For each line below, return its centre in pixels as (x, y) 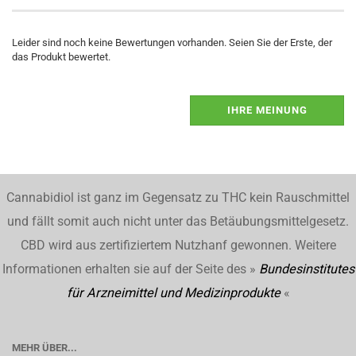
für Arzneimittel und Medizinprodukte (173, 293)
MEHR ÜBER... (44, 348)
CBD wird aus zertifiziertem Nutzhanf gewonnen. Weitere (178, 245)
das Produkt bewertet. (61, 57)
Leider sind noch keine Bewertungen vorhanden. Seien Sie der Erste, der (172, 43)
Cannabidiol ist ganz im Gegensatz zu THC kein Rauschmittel (178, 197)
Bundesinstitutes (306, 269)
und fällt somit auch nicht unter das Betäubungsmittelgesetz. (178, 221)
